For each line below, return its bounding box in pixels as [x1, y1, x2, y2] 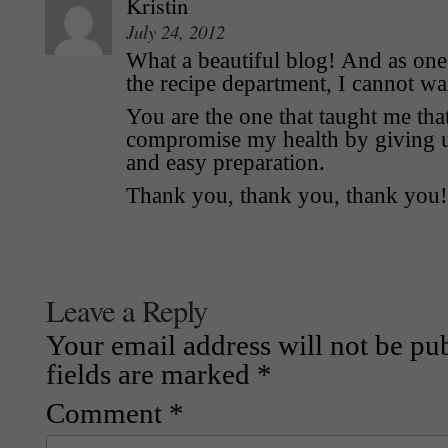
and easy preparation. [126, 150, 325, 175]
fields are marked [46, 359, 257, 390]
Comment [46, 398, 169, 429]
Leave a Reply [46, 290, 207, 331]
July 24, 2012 [126, 19, 225, 44]
